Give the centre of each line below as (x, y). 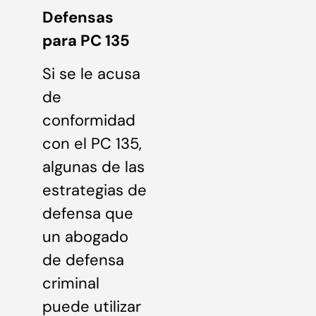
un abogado (85, 237)
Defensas (78, 17)
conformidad (89, 121)
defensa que (88, 214)
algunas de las (93, 167)
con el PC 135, (92, 144)
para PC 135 (86, 40)
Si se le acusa (91, 74)
